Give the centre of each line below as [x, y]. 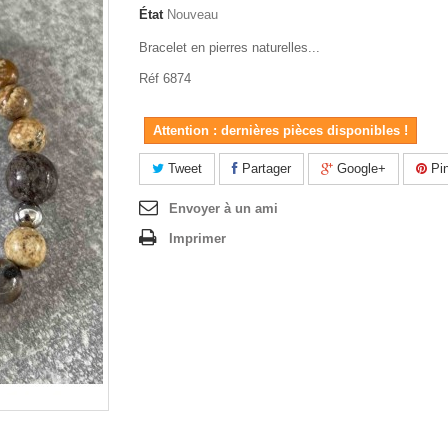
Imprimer [197, 238]
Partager [264, 168]
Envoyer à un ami [223, 208]
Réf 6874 [165, 78]
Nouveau [192, 14]
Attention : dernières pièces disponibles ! [280, 130]
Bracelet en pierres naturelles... [229, 47]
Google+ [359, 168]
